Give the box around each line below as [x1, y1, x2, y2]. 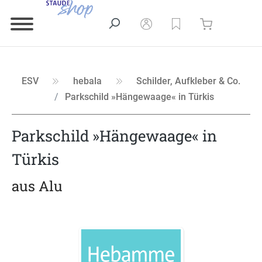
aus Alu [12, 177, 63, 195]
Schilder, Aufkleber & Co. [136, 75, 241, 87]
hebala [73, 75, 102, 87]
